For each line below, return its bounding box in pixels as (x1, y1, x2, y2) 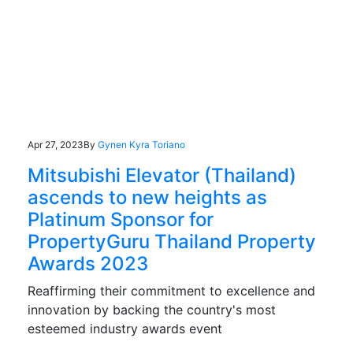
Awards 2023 (28, 251, 148, 275)
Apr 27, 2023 (28, 138, 84, 150)
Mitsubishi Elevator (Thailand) (28, 163, 296, 187)
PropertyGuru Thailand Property (28, 229, 316, 253)
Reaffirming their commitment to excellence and (28, 282, 315, 299)
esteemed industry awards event (28, 320, 222, 336)
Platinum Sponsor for (28, 207, 214, 231)
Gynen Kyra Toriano (98, 138, 185, 150)
